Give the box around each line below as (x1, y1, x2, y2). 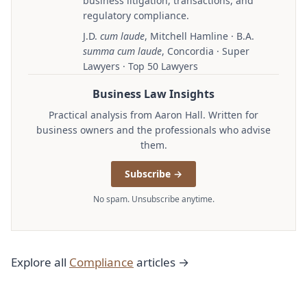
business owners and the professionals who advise (36, 123, 271, 137)
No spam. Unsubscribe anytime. (93, 193, 214, 206)
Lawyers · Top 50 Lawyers (83, 60, 198, 73)
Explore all (11, 254, 69, 271)
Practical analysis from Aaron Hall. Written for (49, 108, 258, 122)
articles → (134, 254, 189, 271)
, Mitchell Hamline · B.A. (145, 29, 254, 43)
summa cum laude (83, 45, 162, 58)
